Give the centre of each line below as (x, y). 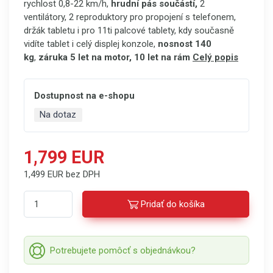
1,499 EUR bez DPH (62, 174)
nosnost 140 (185, 44)
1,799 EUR (64, 157)
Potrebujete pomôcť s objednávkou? (123, 250)
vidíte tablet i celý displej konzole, (91, 44)
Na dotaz (58, 115)
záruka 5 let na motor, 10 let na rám (114, 57)
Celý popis (215, 57)
